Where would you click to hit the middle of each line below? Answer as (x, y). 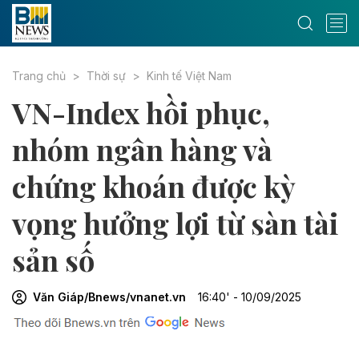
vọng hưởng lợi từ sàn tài (175, 223)
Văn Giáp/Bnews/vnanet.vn (109, 297)
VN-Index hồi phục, (141, 112)
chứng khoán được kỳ (154, 186)
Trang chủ (39, 76)
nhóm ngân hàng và (142, 149)
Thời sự (106, 76)
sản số (53, 260)
